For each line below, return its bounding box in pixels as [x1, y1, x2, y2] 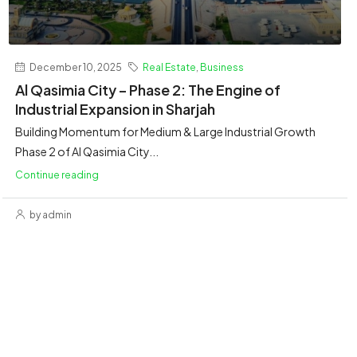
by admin [27, 209, 72, 222]
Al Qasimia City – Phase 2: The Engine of [14, 80, 280, 100]
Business [199, 61, 244, 74]
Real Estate [142, 61, 196, 74]
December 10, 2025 [27, 61, 122, 74]
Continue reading [14, 168, 99, 182]
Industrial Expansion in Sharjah [14, 100, 215, 119]
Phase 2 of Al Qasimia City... [14, 144, 159, 159]
